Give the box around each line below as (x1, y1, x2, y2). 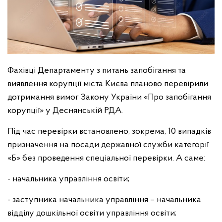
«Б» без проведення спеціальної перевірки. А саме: (7, 154, 205, 163)
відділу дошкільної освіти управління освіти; (7, 209, 176, 218)
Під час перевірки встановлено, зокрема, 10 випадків (7, 127, 211, 136)
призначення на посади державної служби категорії (7, 140, 209, 150)
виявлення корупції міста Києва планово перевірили (7, 79, 208, 89)
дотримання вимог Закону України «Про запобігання (7, 93, 211, 102)
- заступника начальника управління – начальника (7, 195, 201, 205)
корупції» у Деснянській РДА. (7, 106, 123, 115)
